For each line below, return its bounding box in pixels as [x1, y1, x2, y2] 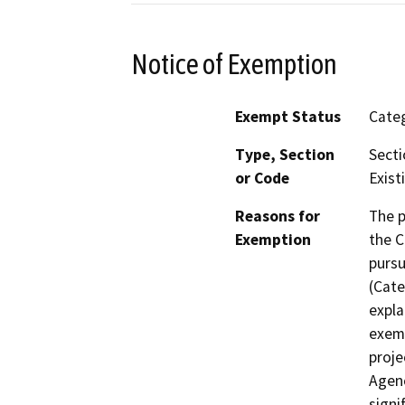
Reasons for [235, 206, 320, 227]
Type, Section [235, 145, 334, 165]
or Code [235, 168, 289, 189]
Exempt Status [235, 107, 341, 127]
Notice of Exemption [131, 47, 337, 80]
